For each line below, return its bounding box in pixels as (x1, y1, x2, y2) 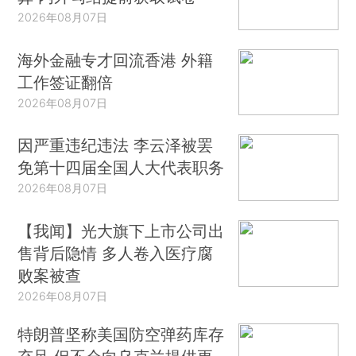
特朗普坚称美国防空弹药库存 (17, 323, 225, 344)
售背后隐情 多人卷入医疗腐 (17, 242, 214, 263)
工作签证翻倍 (17, 72, 114, 92)
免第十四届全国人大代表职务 (17, 157, 225, 178)
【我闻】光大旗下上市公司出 (17, 220, 225, 241)
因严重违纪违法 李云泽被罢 (17, 135, 214, 156)
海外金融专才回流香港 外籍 (17, 49, 214, 70)
